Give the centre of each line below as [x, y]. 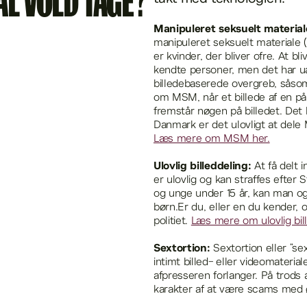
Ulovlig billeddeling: [204, 167]
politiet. [172, 222]
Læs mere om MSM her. [212, 139]
